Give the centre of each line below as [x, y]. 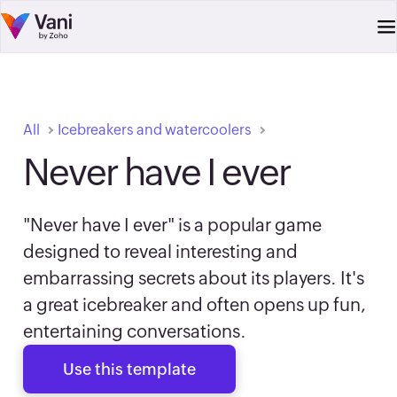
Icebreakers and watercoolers [155, 130]
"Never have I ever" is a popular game [173, 225]
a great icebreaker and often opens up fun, [195, 304]
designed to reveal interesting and [161, 251]
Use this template [130, 369]
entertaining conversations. [135, 331]
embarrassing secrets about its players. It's [194, 278]
